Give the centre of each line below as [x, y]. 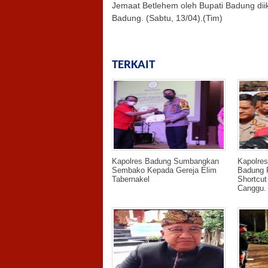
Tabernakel [131, 179]
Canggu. [252, 188]
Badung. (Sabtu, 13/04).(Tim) [167, 18]
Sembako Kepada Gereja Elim [164, 170]
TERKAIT [133, 65]
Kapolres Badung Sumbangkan [165, 162]
